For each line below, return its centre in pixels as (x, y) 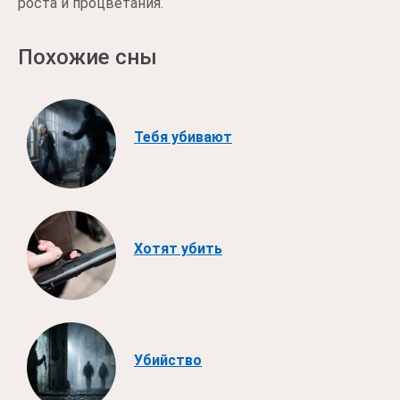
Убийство (168, 360)
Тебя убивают (183, 137)
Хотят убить (178, 248)
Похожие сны (87, 57)
